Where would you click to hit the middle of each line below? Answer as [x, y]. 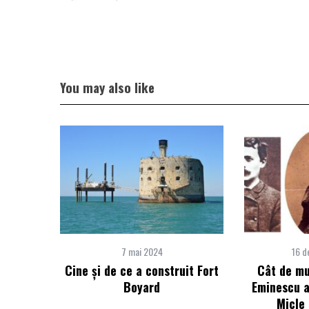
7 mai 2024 [142, 251]
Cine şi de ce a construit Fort [142, 270]
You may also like [107, 87]
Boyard [142, 287]
